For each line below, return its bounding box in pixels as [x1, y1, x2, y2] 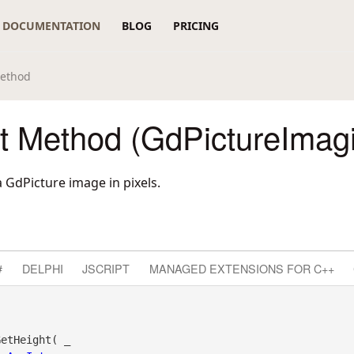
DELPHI [21, 259, 63, 277]
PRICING [172, 18, 219, 33]
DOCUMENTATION [2, 18, 101, 33]
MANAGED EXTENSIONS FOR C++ [149, 259, 334, 277]
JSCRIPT [82, 259, 130, 277]
